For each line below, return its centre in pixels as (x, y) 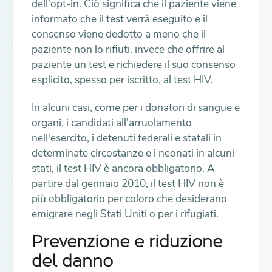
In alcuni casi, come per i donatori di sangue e (136, 107)
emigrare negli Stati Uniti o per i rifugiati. (125, 213)
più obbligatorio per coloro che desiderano (130, 198)
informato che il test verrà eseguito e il (120, 19)
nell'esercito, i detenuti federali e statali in (127, 138)
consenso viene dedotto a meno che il (119, 34)
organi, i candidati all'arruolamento (112, 122)
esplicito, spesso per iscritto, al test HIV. (123, 80)
